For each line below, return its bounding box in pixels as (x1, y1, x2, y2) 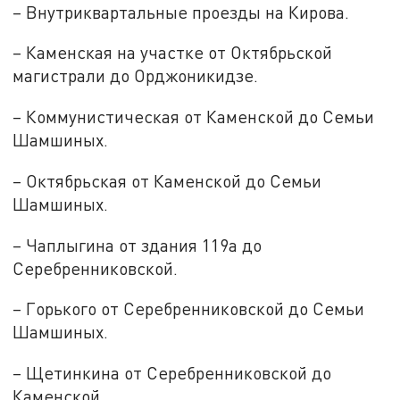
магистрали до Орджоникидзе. (12, 65, 259, 87)
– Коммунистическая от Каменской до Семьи (12, 106, 375, 128)
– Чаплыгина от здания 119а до (12, 234, 262, 255)
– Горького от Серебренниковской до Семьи (12, 298, 365, 320)
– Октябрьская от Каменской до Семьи (12, 170, 322, 191)
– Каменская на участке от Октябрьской (12, 42, 333, 63)
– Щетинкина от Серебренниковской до (12, 362, 332, 383)
